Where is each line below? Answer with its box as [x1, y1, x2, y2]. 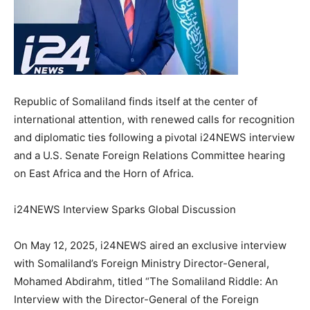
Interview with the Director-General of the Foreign [14, 293, 259, 306]
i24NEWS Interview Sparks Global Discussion [14, 203, 236, 216]
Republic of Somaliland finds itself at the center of [14, 95, 257, 108]
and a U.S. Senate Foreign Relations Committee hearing [14, 149, 285, 162]
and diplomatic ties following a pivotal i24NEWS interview [14, 131, 295, 144]
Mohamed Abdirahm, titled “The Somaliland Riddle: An [14, 275, 278, 288]
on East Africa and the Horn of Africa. [14, 167, 194, 180]
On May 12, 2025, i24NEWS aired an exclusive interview [14, 239, 286, 252]
